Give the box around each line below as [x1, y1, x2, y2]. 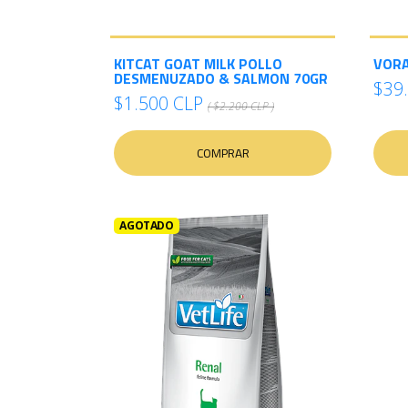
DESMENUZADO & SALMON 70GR [114, 67, 328, 89]
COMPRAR [196, 144, 250, 162]
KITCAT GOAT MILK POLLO [114, 53, 282, 75]
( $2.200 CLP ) [208, 98, 274, 114]
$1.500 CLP [114, 91, 203, 116]
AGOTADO [119, 218, 174, 234]
